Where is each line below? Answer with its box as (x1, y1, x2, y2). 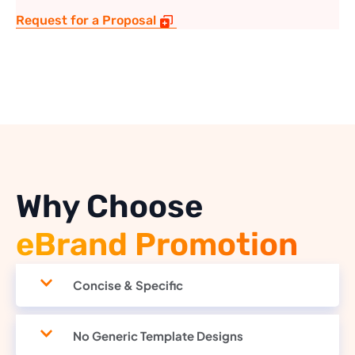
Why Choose (16, 187, 203, 225)
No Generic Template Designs (73, 327, 243, 343)
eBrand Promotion (16, 225, 298, 263)
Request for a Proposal (16, 12, 156, 28)
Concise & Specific (73, 277, 183, 292)
